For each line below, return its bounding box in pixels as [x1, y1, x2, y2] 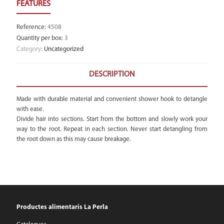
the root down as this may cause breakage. [16, 136, 131, 142]
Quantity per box [16, 35, 61, 41]
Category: [16, 46, 44, 52]
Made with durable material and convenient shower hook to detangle [16, 96, 207, 102]
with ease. [16, 106, 44, 112]
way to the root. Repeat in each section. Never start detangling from [16, 126, 207, 132]
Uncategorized [44, 46, 83, 52]
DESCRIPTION [89, 70, 135, 78]
